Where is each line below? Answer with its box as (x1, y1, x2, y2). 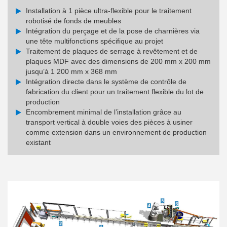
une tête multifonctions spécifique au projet (26, 36, 163, 45)
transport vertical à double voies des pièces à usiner (26, 118, 193, 126)
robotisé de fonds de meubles (26, 16, 121, 25)
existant (26, 138, 51, 146)
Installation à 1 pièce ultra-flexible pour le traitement (26, 6, 192, 15)
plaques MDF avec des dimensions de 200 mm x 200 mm (26, 57, 211, 65)
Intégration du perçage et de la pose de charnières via (26, 26, 200, 35)
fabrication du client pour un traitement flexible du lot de (26, 87, 204, 96)
